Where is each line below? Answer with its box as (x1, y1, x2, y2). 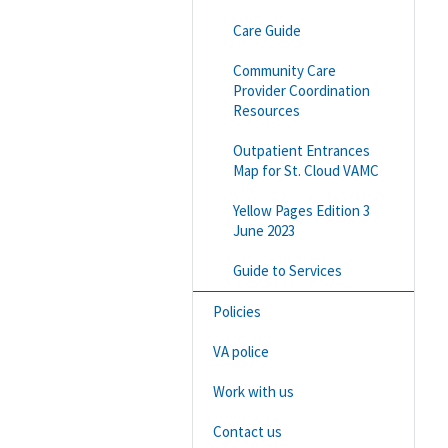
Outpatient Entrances (233, 140, 370, 160)
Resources (233, 100, 300, 120)
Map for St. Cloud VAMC (233, 160, 379, 180)
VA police (213, 341, 269, 361)
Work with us (213, 381, 294, 401)
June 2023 (233, 220, 295, 240)
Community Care (233, 60, 336, 80)
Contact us (213, 421, 282, 441)
